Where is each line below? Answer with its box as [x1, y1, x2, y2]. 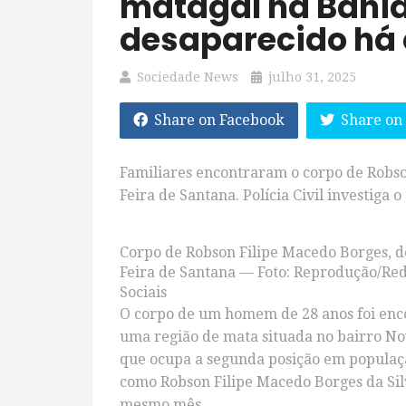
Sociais [120, 284, 167, 301]
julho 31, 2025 [268, 70, 356, 84]
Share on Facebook [154, 111, 285, 129]
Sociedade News [137, 70, 238, 84]
